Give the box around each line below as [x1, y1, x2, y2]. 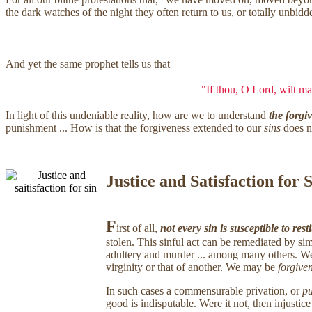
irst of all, [116, 221, 160, 234]
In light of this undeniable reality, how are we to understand [6, 109, 269, 121]
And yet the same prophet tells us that [6, 58, 170, 70]
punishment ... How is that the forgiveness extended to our [6, 122, 264, 134]
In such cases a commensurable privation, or [106, 284, 302, 297]
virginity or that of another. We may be [106, 260, 278, 273]
